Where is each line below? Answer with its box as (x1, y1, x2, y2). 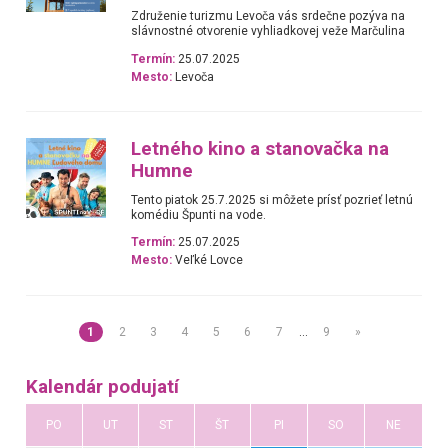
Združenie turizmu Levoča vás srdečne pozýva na (131, 9, 406, 24)
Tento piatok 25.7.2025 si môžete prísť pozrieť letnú (131, 193, 414, 207)
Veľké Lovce (172, 253, 244, 268)
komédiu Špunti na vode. (131, 208, 267, 222)
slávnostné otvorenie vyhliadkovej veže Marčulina (131, 24, 406, 39)
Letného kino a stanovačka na (131, 138, 390, 160)
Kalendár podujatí (25, 376, 179, 399)
